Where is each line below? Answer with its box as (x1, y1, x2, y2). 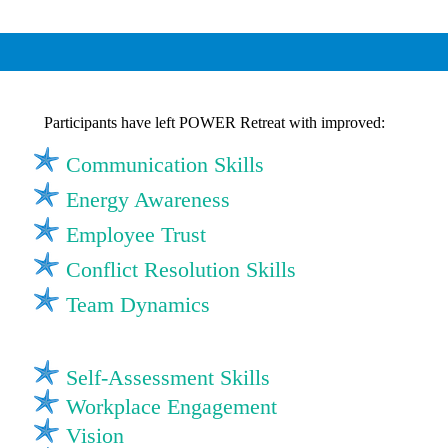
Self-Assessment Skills (66, 364, 270, 390)
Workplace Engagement (66, 393, 277, 419)
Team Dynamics (66, 291, 210, 317)
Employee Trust (66, 221, 206, 247)
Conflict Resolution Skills (66, 256, 296, 282)
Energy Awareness (66, 186, 230, 212)
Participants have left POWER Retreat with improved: (44, 113, 385, 131)
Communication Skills (66, 151, 264, 177)
